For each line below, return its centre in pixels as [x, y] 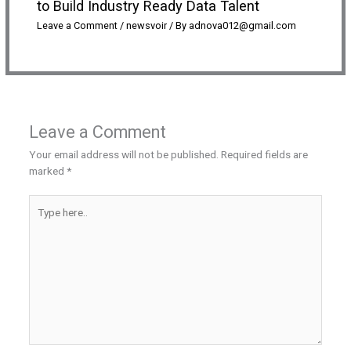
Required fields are [264, 154]
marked [47, 170]
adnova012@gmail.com [242, 26]
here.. [40, 219]
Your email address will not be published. [123, 154]
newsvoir [146, 26]
